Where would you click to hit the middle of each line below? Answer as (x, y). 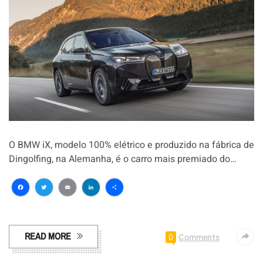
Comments (199, 238)
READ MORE (48, 236)
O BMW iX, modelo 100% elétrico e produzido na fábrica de (131, 145)
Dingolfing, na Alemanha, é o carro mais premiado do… (123, 159)
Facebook (52, 206)
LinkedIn (117, 206)
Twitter (63, 206)
